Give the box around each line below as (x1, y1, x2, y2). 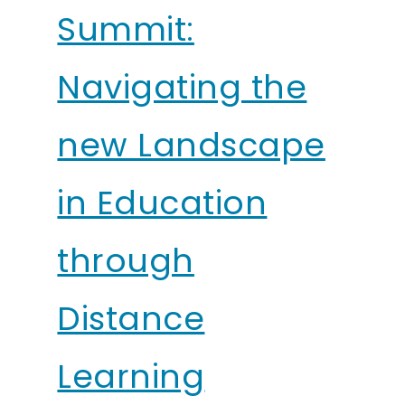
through (57, 237, 194, 284)
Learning (57, 353, 205, 400)
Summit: (57, 5, 194, 52)
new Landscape (57, 121, 325, 168)
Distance (57, 295, 205, 342)
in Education (57, 179, 268, 226)
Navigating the (57, 63, 307, 110)
